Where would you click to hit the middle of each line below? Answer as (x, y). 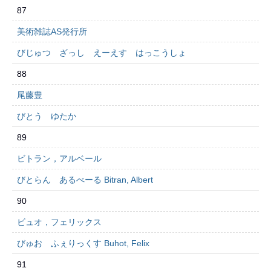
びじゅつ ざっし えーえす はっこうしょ (102, 53)
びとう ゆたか (47, 116)
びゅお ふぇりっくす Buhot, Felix (83, 243)
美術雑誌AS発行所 (52, 31)
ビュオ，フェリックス (59, 222)
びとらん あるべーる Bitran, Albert (85, 180)
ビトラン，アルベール (59, 158)
